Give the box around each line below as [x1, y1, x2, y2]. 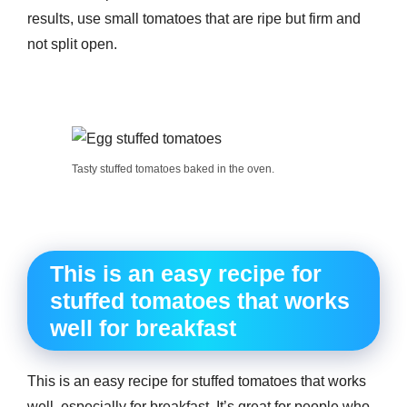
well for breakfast [50, 315, 236, 342]
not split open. [27, 36, 117, 53]
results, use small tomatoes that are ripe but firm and [27, 11, 361, 27]
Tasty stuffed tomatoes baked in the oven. [72, 163, 274, 176]
